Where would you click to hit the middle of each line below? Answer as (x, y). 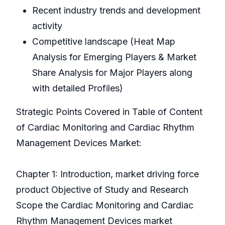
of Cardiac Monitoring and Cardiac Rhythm (105, 128)
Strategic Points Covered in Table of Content (109, 112)
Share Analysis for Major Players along (112, 73)
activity (47, 26)
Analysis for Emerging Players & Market (114, 57)
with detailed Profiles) (78, 88)
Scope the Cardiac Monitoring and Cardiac (105, 205)
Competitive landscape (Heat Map (104, 42)
